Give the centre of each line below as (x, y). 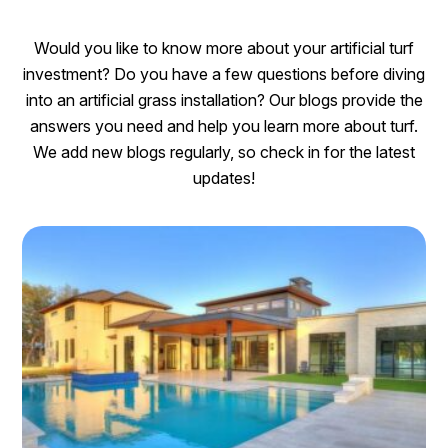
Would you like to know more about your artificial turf (224, 48)
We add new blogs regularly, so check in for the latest (224, 152)
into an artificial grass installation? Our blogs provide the (224, 100)
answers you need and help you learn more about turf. (224, 126)
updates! (224, 178)
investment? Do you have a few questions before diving (224, 74)
